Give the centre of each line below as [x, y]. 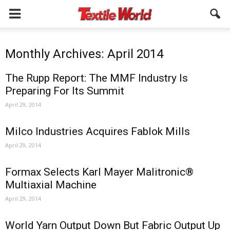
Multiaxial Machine [51, 185]
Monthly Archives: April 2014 [84, 54]
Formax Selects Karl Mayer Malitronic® [99, 172]
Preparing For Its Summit [65, 91]
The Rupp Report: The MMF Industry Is [97, 78]
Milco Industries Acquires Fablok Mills [98, 131]
